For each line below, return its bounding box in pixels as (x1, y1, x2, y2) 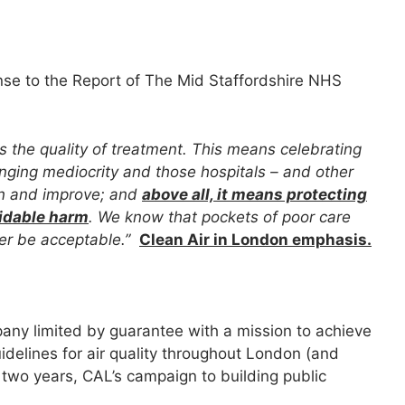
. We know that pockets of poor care (89, 207, 351, 226)
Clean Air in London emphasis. (139, 230, 372, 249)
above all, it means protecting (142, 184, 367, 203)
